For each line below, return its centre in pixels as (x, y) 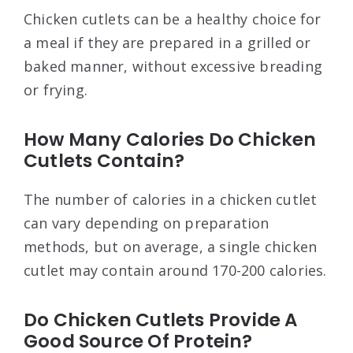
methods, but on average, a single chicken (171, 246)
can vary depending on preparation (147, 223)
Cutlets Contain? (104, 160)
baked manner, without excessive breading (173, 66)
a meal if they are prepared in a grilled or (167, 42)
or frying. (56, 89)
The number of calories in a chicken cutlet (171, 199)
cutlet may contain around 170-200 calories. (175, 270)
